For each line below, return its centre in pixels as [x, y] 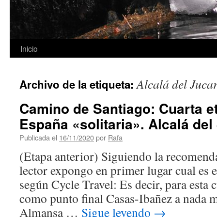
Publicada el [38, 137]
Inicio [29, 48]
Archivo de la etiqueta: [78, 84]
